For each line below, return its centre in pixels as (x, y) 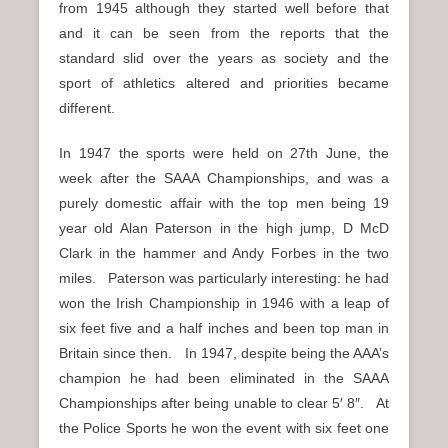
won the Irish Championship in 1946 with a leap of (224, 303)
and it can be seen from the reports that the (224, 33)
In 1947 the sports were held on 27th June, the (224, 153)
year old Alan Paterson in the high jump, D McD (224, 228)
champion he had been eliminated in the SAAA (224, 378)
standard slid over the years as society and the (224, 58)
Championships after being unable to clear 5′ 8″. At (224, 403)
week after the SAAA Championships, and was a (224, 178)
